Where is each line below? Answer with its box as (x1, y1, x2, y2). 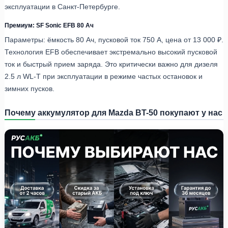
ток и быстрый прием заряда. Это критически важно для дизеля (5, 60, 218, 68)
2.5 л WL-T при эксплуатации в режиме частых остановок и (5, 72, 203, 80)
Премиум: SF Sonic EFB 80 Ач (5, 21, 94, 28)
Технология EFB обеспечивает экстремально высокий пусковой (5, 47, 217, 56)
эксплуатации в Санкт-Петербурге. (5, 2, 120, 11)
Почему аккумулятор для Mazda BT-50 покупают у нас (5, 107, 222, 117)
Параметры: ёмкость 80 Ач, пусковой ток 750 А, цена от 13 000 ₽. (5, 35, 223, 44)
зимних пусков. (5, 84, 54, 93)
